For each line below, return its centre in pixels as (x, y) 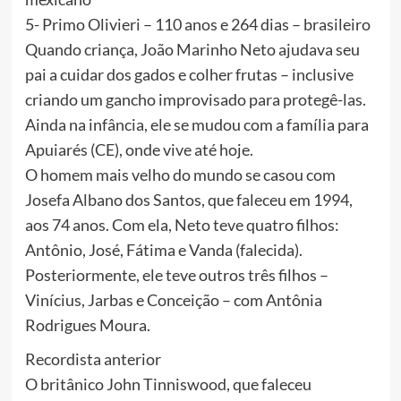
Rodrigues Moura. (87, 325)
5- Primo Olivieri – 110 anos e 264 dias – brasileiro (197, 25)
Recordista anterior (93, 359)
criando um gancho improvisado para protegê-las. (195, 100)
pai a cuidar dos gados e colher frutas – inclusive (189, 75)
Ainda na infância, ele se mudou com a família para (196, 125)
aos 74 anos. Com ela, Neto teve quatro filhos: (182, 225)
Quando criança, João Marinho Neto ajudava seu (192, 50)
